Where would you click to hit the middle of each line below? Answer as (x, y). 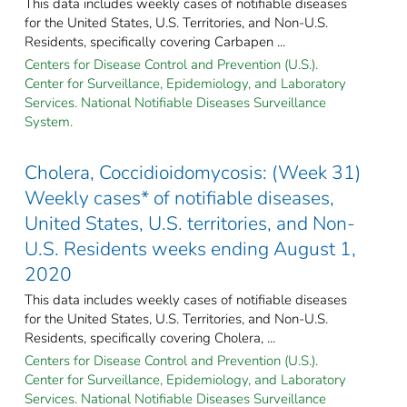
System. (49, 121)
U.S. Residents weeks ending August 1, (190, 248)
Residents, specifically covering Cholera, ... (150, 338)
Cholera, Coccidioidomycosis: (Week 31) (193, 172)
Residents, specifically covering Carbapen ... (155, 41)
